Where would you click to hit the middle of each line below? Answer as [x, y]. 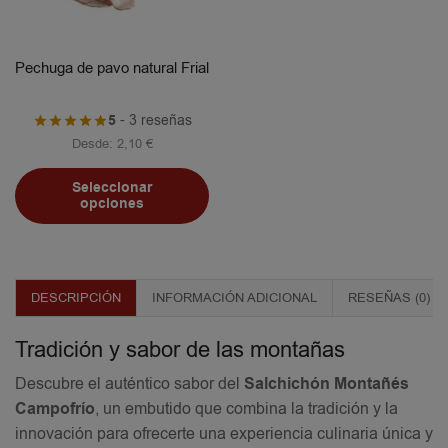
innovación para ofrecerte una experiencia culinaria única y [224, 433]
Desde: [94, 144]
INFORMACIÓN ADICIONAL [234, 297]
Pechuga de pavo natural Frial [112, 68]
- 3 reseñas [153, 120]
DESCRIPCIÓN [76, 297]
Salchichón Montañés [326, 383]
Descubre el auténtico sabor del [129, 383]
